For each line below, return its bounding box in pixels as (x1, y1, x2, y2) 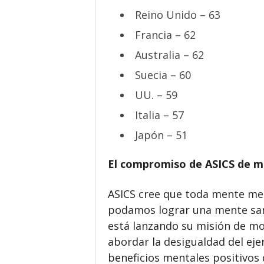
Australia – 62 (134, 48, 204, 62)
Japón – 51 (134, 128, 187, 142)
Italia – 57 (134, 108, 184, 122)
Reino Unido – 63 (134, 8, 220, 22)
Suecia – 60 (134, 68, 191, 82)
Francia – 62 (134, 28, 196, 42)
